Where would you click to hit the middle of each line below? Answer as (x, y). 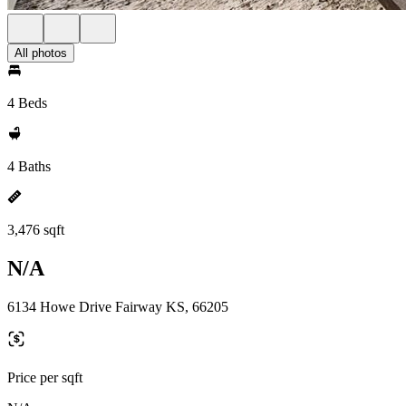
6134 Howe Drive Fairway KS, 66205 (118, 306)
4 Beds (27, 103)
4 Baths (29, 166)
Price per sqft (45, 377)
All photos (41, 53)
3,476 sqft (36, 230)
